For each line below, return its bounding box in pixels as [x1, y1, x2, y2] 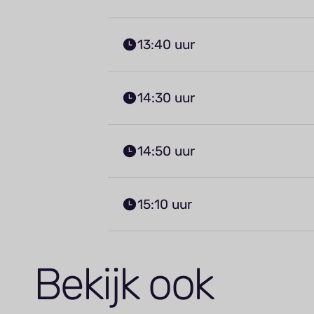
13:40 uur [137, 36, 195, 53]
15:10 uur [137, 196, 192, 212]
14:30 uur [137, 89, 195, 106]
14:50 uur [137, 142, 195, 159]
